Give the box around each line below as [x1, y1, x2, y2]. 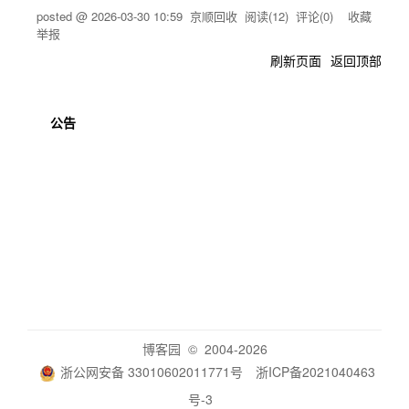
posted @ [37, 7, 91, 25]
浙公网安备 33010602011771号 [59, 362, 243, 381]
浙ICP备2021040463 [255, 362, 375, 381]
